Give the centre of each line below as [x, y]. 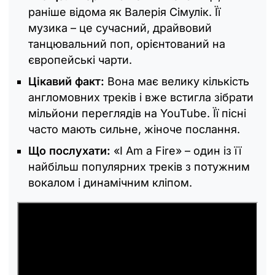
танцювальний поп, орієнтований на [127, 44]
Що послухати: [69, 150]
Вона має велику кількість [178, 81]
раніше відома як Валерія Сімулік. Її [124, 12]
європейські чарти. [80, 60]
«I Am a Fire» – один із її [176, 150]
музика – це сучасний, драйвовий [120, 28]
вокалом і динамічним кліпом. [110, 182]
